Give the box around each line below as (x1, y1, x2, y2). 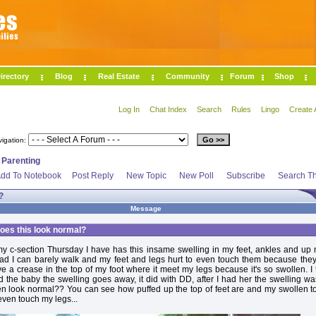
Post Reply (72, 171, 114, 181)
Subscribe (226, 171, 265, 181)
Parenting (1, 156, 40, 166)
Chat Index (150, 105, 187, 114)
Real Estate (98, 72, 140, 80)
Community (165, 72, 209, 80)
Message (130, 205, 162, 212)
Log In (119, 105, 140, 114)
